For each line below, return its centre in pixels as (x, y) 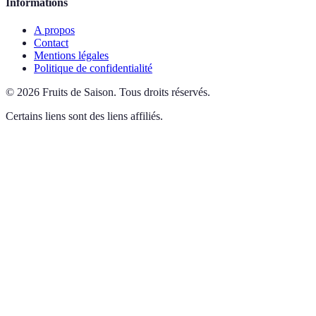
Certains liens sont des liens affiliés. (84, 116)
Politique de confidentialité (93, 68)
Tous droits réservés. (165, 92)
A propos (54, 30)
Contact (51, 43)
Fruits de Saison (78, 92)
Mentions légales (71, 56)
